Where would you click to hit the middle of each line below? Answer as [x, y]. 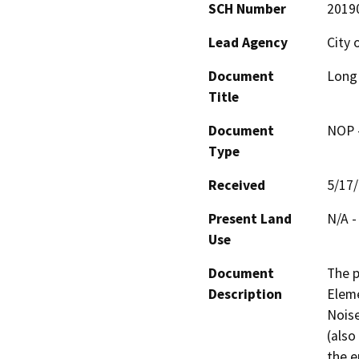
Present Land [250, 219]
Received [237, 186]
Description [245, 294]
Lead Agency [248, 43]
